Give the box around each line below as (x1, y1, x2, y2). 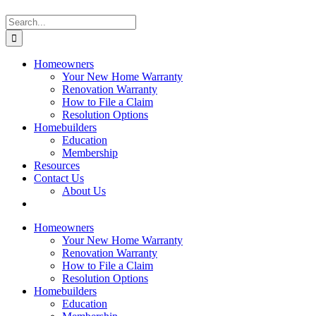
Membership (62, 147, 118, 159)
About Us (62, 185, 106, 197)
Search (5, 14, 35, 26)
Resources (34, 159, 80, 171)
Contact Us (34, 172, 84, 184)
